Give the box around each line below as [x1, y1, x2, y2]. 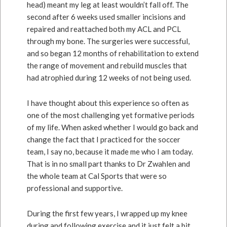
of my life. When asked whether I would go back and [27, 123, 199, 132]
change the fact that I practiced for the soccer [27, 135, 181, 144]
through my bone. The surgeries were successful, [27, 36, 190, 46]
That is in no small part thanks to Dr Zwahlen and [27, 159, 191, 168]
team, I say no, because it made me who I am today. [27, 147, 194, 156]
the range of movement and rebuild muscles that [27, 61, 187, 70]
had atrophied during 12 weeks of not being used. [27, 73, 192, 82]
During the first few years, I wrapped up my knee [27, 209, 188, 218]
